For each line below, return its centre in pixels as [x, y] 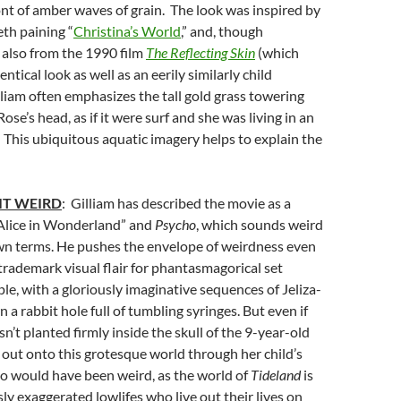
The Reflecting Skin [200, 52]
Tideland [276, 375]
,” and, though [222, 31]
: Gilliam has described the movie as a [176, 203]
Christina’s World [127, 31]
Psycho [175, 224]
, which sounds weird [260, 224]
